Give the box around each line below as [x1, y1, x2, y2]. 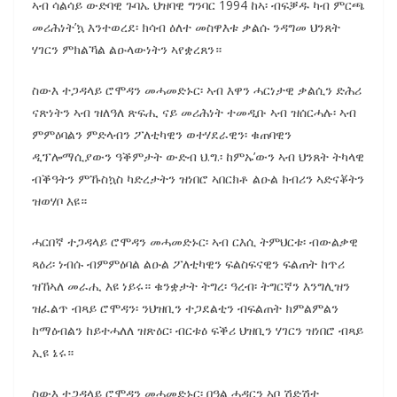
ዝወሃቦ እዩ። [32, 191, 87, 209]
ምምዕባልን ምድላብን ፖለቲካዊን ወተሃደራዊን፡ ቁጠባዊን [32, 125, 292, 143]
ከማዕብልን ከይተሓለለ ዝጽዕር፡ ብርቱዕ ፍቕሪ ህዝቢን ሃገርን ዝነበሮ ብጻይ [32, 321, 363, 339]
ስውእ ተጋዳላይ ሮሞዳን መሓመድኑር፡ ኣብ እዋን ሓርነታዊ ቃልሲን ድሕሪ [32, 81, 362, 98]
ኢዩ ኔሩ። [32, 343, 74, 361]
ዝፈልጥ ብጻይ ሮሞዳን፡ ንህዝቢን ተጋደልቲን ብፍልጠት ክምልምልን [32, 299, 339, 316]
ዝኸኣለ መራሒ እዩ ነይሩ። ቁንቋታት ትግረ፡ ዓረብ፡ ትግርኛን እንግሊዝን [32, 276, 350, 294]
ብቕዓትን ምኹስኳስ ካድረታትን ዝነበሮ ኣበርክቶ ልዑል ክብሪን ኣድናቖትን [32, 169, 364, 187]
